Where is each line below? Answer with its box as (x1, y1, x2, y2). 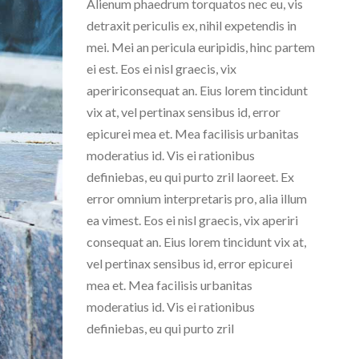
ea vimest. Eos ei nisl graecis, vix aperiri (86, 212, 298, 228)
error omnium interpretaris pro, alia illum (86, 191, 307, 206)
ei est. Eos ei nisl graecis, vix (86, 61, 236, 76)
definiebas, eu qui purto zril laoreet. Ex (86, 169, 294, 184)
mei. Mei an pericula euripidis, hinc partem (86, 39, 315, 54)
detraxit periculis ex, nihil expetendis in (86, 18, 296, 33)
